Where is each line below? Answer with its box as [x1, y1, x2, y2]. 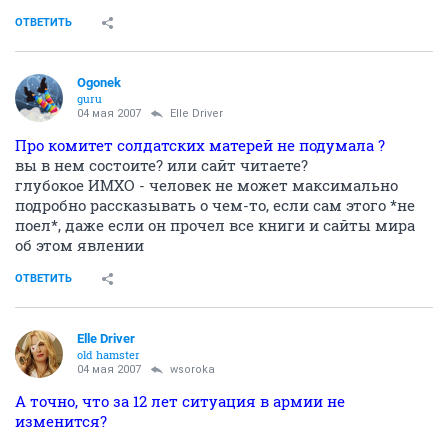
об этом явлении [15, 235, 144, 255]
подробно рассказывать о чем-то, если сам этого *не [15, 195, 415, 215]
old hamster [77, 347, 140, 362]
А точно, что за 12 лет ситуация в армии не [15, 391, 345, 411]
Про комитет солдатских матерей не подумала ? [15, 135, 385, 155]
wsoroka [170, 363, 215, 376]
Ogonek [77, 75, 121, 90]
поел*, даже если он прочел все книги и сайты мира [15, 215, 415, 235]
